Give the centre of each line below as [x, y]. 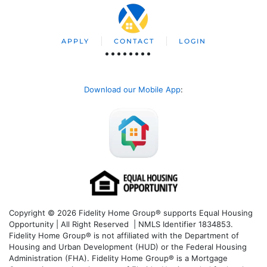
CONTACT [134, 41]
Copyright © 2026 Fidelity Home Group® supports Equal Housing [131, 212]
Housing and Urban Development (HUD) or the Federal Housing [128, 246]
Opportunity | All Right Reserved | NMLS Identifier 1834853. [121, 224]
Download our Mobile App [132, 89]
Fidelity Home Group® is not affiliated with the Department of [124, 235]
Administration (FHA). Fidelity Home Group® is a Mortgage [118, 258]
